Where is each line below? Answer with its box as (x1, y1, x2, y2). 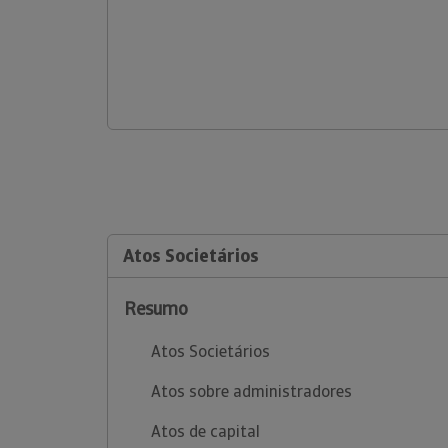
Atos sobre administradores (151, 381, 353, 402)
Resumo (124, 297, 188, 320)
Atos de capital (151, 421, 261, 442)
